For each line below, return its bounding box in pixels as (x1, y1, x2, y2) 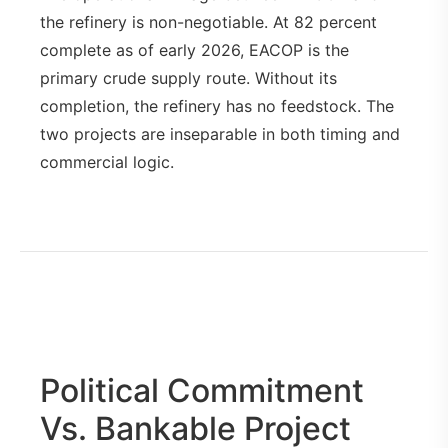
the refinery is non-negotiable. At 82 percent (40, 12, 377, 33)
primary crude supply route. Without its (40, 68, 337, 89)
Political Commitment (40, 370, 364, 410)
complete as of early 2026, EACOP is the (40, 40, 349, 61)
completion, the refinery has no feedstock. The (40, 96, 394, 117)
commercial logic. (40, 152, 174, 173)
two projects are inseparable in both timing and (40, 124, 400, 145)
